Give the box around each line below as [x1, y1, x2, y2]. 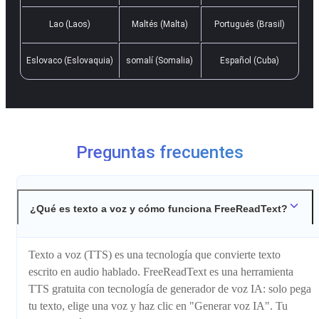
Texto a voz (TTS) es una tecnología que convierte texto [28, 249, 281, 261]
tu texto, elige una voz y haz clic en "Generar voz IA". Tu [28, 300, 288, 313]
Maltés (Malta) [131, 19, 188, 29]
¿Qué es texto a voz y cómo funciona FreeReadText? [30, 202, 288, 214]
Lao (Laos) [49, 19, 90, 29]
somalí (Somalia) [126, 55, 193, 66]
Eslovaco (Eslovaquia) [26, 55, 113, 66]
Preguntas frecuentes [75, 142, 244, 162]
